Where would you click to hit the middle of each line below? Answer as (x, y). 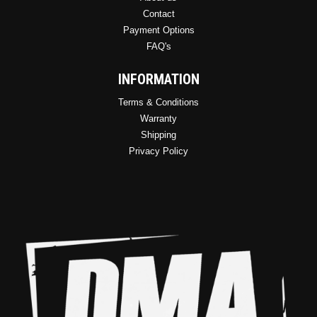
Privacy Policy (158, 151)
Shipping (158, 134)
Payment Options (158, 30)
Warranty (158, 118)
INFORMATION (158, 79)
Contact (158, 13)
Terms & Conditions (158, 102)
